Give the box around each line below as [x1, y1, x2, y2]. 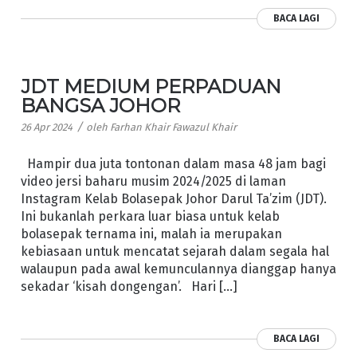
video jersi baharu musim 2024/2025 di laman [20, 173, 286, 189]
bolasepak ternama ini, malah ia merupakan [20, 226, 282, 241]
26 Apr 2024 [20, 121, 73, 134]
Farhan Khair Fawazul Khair [109, 121, 237, 134]
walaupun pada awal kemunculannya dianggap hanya [20, 261, 336, 277]
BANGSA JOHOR [20, 94, 180, 118]
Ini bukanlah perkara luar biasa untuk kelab [20, 208, 280, 224]
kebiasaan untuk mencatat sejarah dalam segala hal [20, 243, 329, 259]
